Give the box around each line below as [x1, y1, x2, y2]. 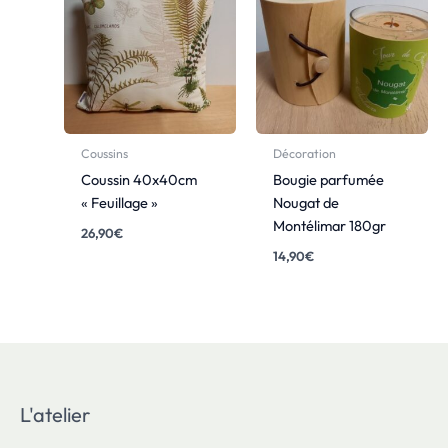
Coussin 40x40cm [81, 170, 198, 190]
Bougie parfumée [273, 170, 385, 190]
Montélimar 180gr [273, 216, 387, 236]
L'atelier [20, 402, 90, 428]
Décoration [273, 145, 337, 161]
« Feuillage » [81, 193, 159, 213]
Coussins [81, 145, 129, 161]
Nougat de [273, 193, 340, 213]
